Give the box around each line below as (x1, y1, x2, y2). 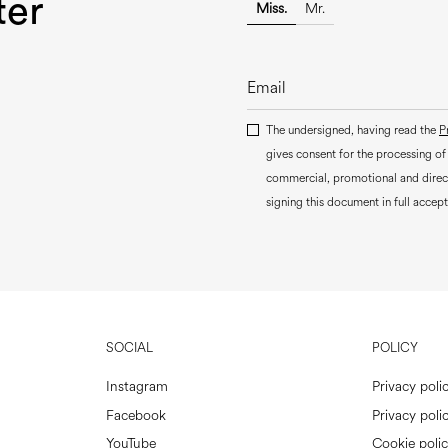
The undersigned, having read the (266, 122, 439, 140)
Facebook (106, 405, 167, 425)
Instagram (106, 377, 169, 397)
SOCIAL (106, 339, 154, 358)
